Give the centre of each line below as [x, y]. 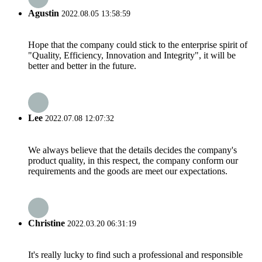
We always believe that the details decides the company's [132, 150]
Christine [46, 223]
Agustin [44, 13]
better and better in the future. [82, 65]
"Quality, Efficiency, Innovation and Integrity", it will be [132, 55]
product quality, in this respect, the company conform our [133, 160]
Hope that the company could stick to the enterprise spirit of [138, 44]
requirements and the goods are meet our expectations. [128, 171]
